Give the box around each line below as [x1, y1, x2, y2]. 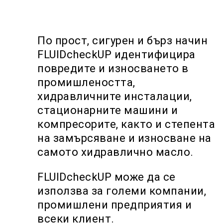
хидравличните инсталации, [37, 90, 192, 103]
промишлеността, [37, 76, 135, 89]
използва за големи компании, [37, 185, 206, 197]
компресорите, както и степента [37, 118, 215, 130]
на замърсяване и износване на [37, 132, 212, 144]
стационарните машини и [37, 104, 178, 116]
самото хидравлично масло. [37, 146, 194, 158]
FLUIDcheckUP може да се [37, 171, 176, 183]
